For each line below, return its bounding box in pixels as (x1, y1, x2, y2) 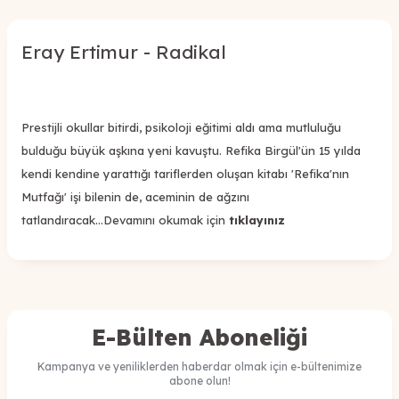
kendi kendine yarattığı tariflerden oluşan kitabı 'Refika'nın (21, 166, 349, 181)
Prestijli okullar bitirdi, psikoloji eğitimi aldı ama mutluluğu (21, 119, 341, 134)
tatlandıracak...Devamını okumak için (21, 212, 225, 227)
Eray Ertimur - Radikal (21, 39, 226, 63)
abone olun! (168, 373, 231, 387)
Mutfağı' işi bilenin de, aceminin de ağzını (21, 189, 249, 204)
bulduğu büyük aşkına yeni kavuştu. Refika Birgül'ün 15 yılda (21, 142, 361, 158)
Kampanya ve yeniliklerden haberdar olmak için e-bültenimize (37, 359, 362, 373)
